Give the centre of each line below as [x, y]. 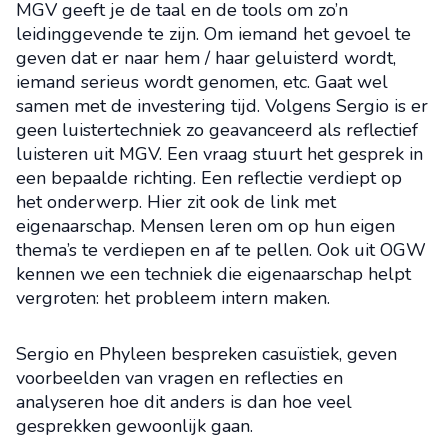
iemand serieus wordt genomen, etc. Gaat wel [202, 82]
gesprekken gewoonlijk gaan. [134, 426]
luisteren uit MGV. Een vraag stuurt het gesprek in [219, 154]
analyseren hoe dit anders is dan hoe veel [184, 402]
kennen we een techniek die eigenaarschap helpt [213, 274]
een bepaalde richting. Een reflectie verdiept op [209, 178]
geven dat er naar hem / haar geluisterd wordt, [206, 58]
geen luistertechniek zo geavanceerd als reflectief [217, 130]
